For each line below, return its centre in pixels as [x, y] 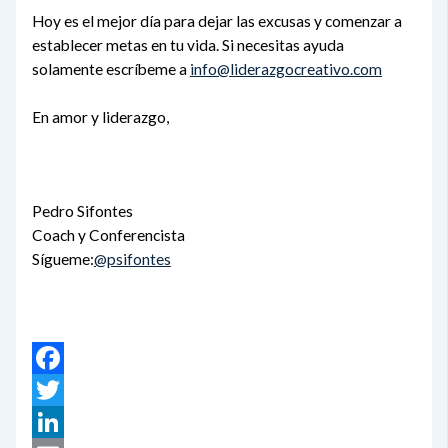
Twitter [57, 421]
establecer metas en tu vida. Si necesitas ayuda [187, 45]
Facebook [65, 389]
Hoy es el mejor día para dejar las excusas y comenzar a [216, 21]
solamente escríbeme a [110, 69]
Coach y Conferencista [108, 235]
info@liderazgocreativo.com [285, 69]
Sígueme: [62, 259]
